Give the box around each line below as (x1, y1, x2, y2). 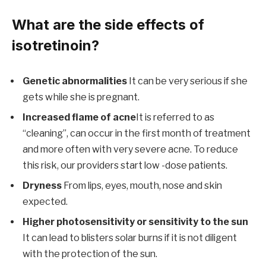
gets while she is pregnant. (23, 91, 140, 103)
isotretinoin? (12, 37, 99, 55)
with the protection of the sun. (23, 248, 157, 260)
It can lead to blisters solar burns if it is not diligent (23, 232, 237, 244)
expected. (23, 196, 68, 208)
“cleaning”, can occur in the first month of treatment (23, 128, 251, 140)
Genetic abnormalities (23, 75, 127, 87)
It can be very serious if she (127, 75, 248, 87)
